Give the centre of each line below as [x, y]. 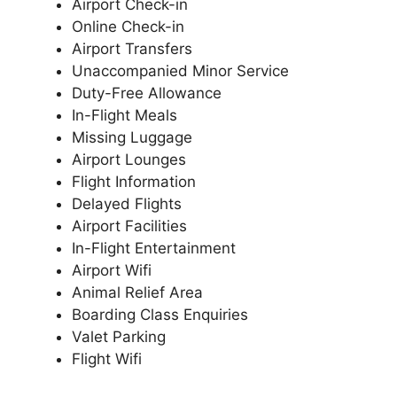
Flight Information [134, 181]
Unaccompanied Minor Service [180, 70]
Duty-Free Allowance [147, 93]
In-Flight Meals [125, 115]
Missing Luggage [132, 137]
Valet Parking [119, 336]
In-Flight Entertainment [154, 248]
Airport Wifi [112, 270]
